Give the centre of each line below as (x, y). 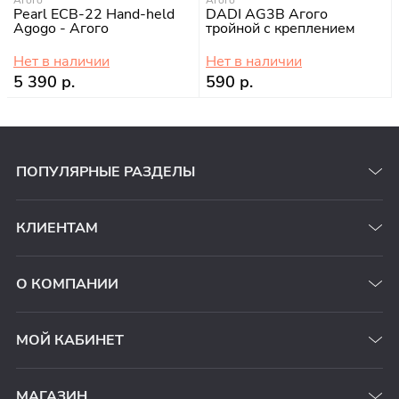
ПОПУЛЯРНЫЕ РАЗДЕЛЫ (106, 172)
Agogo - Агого (61, 29)
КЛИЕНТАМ (57, 228)
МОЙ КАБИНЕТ (70, 341)
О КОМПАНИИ (67, 285)
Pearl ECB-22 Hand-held (94, 15)
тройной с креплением (281, 29)
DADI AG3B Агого (267, 15)
